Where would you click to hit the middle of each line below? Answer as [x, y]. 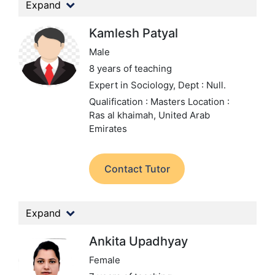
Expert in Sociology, [134, 85]
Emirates [108, 129]
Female [105, 260]
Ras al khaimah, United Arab [149, 115]
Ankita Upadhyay [138, 241]
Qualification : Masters [138, 102]
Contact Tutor [137, 169]
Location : [209, 102]
